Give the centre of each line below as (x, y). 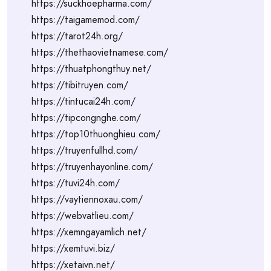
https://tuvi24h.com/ (76, 183)
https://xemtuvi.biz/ (73, 248)
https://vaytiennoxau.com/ (87, 199)
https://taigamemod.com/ (86, 20)
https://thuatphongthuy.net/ (91, 69)
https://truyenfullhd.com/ (85, 150)
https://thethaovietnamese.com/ (100, 52)
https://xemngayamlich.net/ (89, 232)
